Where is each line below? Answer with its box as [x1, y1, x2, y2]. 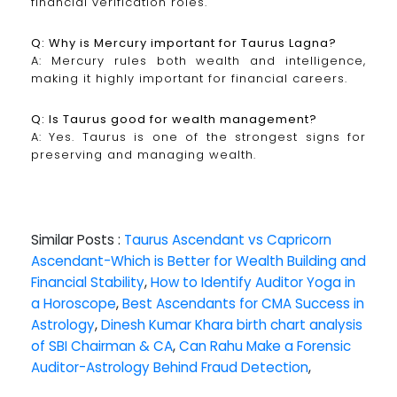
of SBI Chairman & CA [31, 336, 173, 355]
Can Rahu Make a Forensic [179, 336, 351, 355]
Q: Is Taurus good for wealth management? [31, 110, 317, 128]
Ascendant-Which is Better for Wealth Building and [31, 251, 366, 270]
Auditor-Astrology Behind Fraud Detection [31, 357, 308, 377]
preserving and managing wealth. [31, 145, 256, 163]
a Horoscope [31, 293, 116, 313]
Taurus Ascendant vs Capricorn [124, 230, 331, 249]
